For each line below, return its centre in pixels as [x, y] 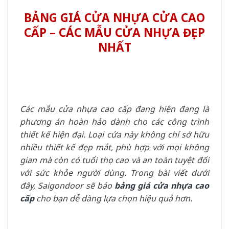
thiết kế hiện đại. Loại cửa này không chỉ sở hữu [114, 134]
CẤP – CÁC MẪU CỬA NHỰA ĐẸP [114, 32]
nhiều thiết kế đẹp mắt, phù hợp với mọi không [114, 147]
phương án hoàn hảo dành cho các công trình [114, 121]
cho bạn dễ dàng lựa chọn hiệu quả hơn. [113, 198]
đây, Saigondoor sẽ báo [67, 185]
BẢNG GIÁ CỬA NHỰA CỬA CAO [114, 18]
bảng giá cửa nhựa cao [162, 185]
